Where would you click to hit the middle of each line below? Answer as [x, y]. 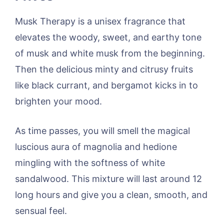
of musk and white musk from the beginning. [110, 53]
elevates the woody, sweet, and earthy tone [108, 37]
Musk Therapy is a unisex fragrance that [100, 21]
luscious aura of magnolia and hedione [96, 147]
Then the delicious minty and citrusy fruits [104, 69]
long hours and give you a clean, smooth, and [111, 195]
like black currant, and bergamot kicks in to [106, 85]
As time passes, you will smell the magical [102, 131]
